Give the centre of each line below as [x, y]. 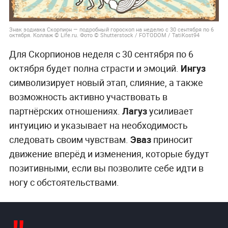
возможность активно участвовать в [88, 97]
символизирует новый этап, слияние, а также [106, 83]
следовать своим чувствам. [69, 140]
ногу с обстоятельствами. [64, 182]
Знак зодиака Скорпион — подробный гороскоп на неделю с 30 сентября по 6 [111, 30]
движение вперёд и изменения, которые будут [109, 154]
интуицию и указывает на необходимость [98, 125]
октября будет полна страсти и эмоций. [95, 68]
